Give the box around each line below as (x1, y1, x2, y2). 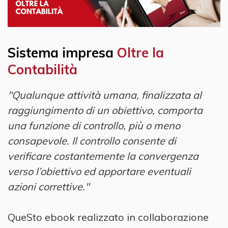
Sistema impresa (8, 44, 117, 62)
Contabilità (8, 61, 77, 78)
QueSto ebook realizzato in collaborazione (8, 211, 209, 224)
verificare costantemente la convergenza (8, 150, 198, 163)
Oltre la (117, 44, 164, 62)
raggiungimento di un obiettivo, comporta (8, 104, 203, 117)
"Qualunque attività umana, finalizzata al (8, 89, 202, 102)
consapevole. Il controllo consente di (8, 134, 176, 148)
